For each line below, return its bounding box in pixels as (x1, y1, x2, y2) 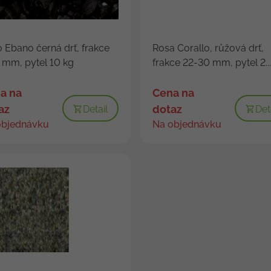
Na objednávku (152, 118, 221, 130)
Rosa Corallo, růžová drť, (152, 42, 264, 54)
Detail (82, 103, 108, 115)
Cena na (152, 86, 194, 99)
